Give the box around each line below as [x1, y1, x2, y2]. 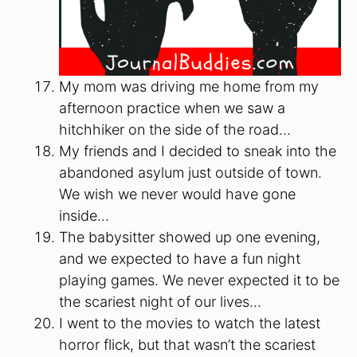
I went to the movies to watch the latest [59, 314, 320, 331]
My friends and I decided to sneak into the [59, 142, 336, 159]
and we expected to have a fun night [59, 249, 300, 267]
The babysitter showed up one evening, [59, 228, 320, 245]
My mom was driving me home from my [59, 77, 319, 95]
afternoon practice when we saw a [59, 99, 285, 116]
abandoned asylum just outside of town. [59, 163, 322, 181]
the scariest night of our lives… [59, 292, 261, 310]
